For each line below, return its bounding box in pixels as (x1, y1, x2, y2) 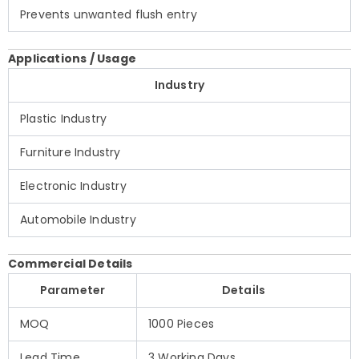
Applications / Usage (8, 50, 136, 67)
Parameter (39, 282, 106, 299)
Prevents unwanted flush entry (20, 6, 197, 23)
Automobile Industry (20, 212, 136, 228)
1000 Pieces (148, 316, 215, 333)
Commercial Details (8, 256, 133, 272)
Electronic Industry (20, 178, 127, 195)
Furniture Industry (20, 144, 121, 161)
